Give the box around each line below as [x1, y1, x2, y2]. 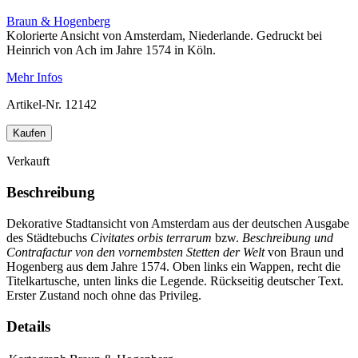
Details [6, 317, 50, 335]
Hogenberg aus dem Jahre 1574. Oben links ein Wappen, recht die [6, 259, 340, 273]
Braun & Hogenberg [6, 14, 110, 29]
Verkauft [6, 154, 50, 169]
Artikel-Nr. [6, 97, 62, 112]
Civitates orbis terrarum [90, 230, 212, 245]
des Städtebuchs [6, 230, 90, 245]
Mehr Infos [6, 70, 62, 85]
